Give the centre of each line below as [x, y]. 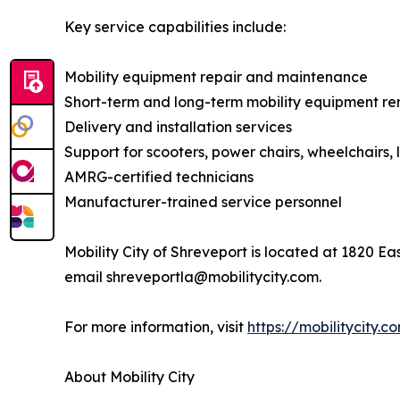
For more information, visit [156, 327]
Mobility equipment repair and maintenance [216, 77]
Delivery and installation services [178, 127]
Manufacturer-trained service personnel [203, 202]
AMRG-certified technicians [159, 177]
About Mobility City [129, 377]
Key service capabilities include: [175, 27]
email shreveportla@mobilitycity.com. [193, 277]
